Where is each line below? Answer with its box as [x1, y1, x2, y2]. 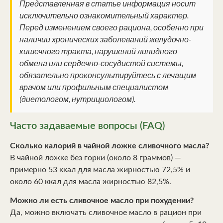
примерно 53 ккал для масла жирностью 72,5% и [10, 165, 190, 174]
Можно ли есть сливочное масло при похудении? [10, 197, 194, 205]
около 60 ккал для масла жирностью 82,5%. [10, 177, 171, 186]
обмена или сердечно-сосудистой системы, [19, 58, 183, 68]
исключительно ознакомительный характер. [19, 10, 189, 20]
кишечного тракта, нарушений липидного [19, 46, 177, 56]
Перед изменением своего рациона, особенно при [19, 22, 204, 32]
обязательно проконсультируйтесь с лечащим [19, 70, 196, 80]
